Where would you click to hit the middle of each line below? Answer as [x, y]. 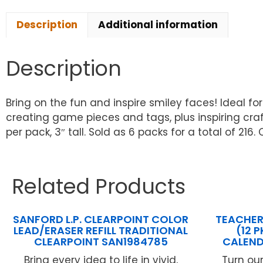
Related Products [99, 187]
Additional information [158, 25]
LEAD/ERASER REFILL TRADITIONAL [101, 231]
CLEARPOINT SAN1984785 [101, 242]
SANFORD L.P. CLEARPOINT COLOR [101, 220]
